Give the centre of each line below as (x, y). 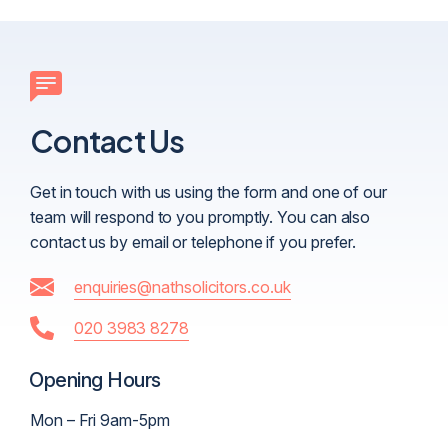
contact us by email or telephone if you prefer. (193, 241)
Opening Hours (95, 379)
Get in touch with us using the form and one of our (209, 191)
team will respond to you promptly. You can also (200, 216)
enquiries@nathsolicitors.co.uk (182, 286)
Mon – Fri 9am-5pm (100, 419)
